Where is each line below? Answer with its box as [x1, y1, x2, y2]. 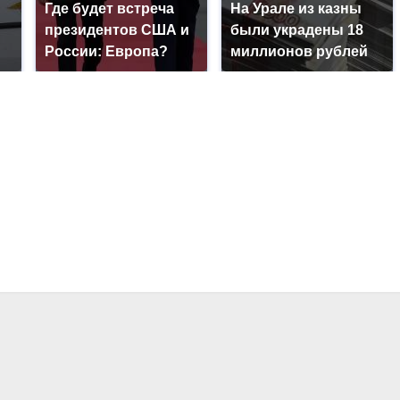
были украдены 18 [230, 21, 364, 37]
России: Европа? [45, 43, 169, 59]
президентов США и [45, 21, 190, 37]
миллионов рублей [230, 43, 369, 59]
